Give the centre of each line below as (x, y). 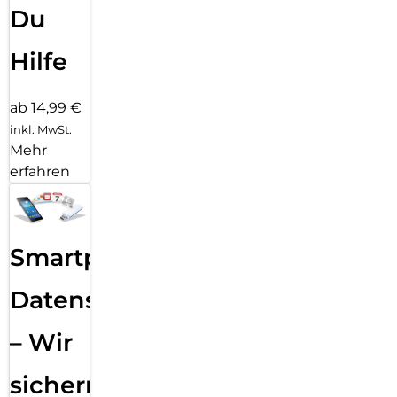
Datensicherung (110, 300)
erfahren (40, 171)
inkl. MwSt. (41, 129)
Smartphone (87, 258)
